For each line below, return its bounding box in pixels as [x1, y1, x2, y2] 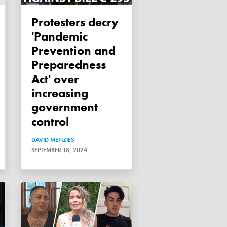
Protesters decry [31, 14, 39, 30]
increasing [31, 85, 88, 101]
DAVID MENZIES [31, 135, 74, 144]
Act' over [31, 70, 79, 87]
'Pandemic [31, 28, 88, 44]
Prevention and [31, 42, 116, 58]
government [31, 99, 98, 115]
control [31, 113, 69, 129]
